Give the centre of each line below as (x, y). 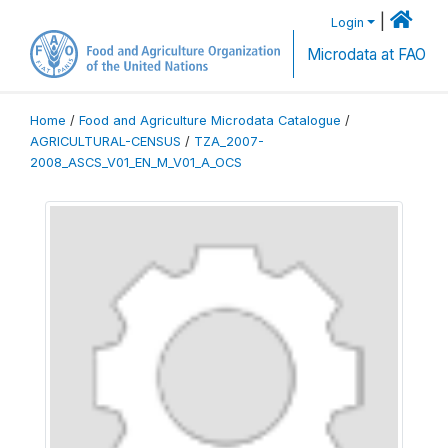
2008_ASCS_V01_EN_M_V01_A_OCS (136, 162)
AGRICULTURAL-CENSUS (105, 141)
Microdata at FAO (366, 54)
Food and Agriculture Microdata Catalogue (210, 120)
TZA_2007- (229, 141)
